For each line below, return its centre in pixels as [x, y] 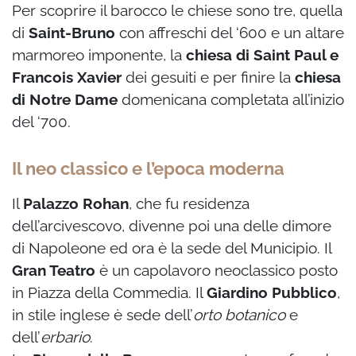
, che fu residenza [189, 204]
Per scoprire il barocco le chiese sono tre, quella [177, 11]
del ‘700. [41, 122]
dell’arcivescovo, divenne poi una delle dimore [172, 226]
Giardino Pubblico [272, 293]
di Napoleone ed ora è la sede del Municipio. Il [172, 248]
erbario [65, 337]
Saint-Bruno [72, 33]
